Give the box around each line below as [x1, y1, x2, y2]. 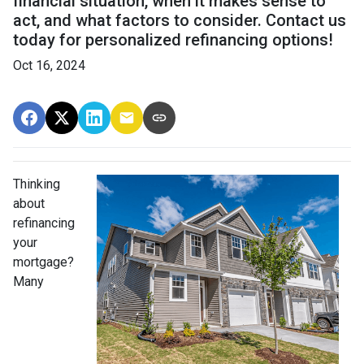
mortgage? [13, 254, 74, 271]
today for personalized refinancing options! [13, 30, 333, 50]
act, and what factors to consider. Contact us [13, 11, 346, 31]
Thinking [13, 176, 60, 193]
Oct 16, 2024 [13, 58, 85, 74]
